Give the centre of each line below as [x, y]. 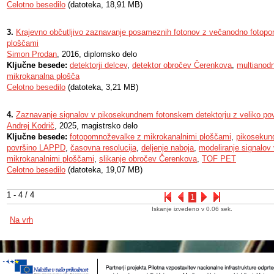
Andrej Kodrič [31, 126]
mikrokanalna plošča [43, 76]
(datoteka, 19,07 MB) [104, 170]
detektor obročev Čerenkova [182, 65]
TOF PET [219, 159]
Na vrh [21, 220]
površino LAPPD [36, 148]
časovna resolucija [103, 148]
